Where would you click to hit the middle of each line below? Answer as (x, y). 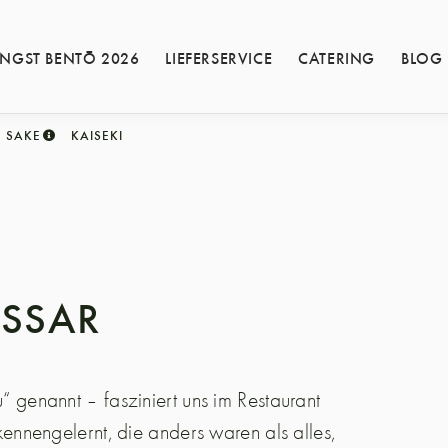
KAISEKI (97, 135)
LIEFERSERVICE (219, 56)
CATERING (337, 56)
